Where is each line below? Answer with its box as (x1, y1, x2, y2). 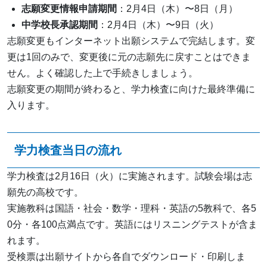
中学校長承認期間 (21, 19, 98, 30)
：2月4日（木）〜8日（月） (117, 3, 238, 14)
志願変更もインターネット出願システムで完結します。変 (7, 35, 255, 46)
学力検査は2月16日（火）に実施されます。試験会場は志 (7, 170, 252, 181)
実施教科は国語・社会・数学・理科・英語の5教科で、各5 (7, 203, 256, 213)
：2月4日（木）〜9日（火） (98, 19, 219, 30)
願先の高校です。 (7, 187, 83, 197)
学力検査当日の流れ (14, 143, 122, 157)
